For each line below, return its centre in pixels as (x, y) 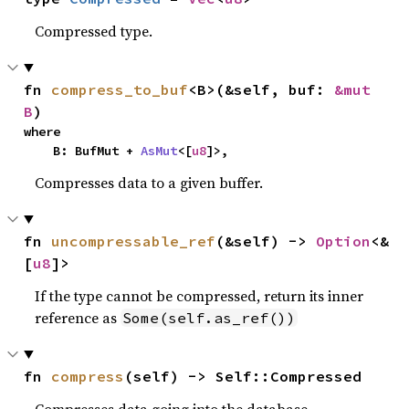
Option (344, 241)
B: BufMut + (97, 150)
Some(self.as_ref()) (210, 317)
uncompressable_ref (134, 241)
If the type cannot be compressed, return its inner (199, 295)
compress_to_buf (120, 89)
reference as (78, 317)
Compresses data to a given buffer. (149, 182)
